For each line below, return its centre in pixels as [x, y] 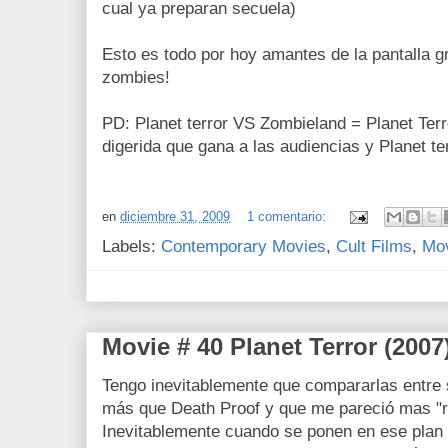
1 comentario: [288, 216]
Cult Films [374, 247]
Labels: [131, 247]
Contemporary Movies [243, 247]
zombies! [136, 78]
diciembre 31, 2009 [175, 216]
